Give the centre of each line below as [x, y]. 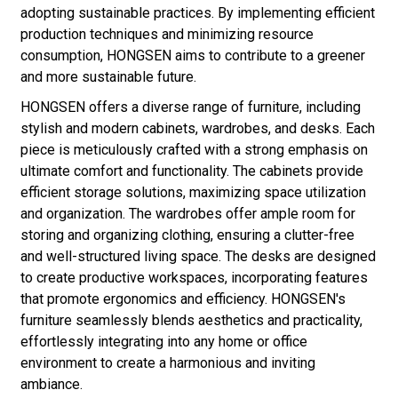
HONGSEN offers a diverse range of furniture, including [190, 107]
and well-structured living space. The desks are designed [198, 257]
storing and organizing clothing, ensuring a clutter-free [187, 235]
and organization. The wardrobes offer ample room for [187, 214]
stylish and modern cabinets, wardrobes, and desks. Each [197, 129]
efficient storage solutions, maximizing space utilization [193, 193]
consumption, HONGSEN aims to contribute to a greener [192, 56]
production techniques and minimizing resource [167, 35]
